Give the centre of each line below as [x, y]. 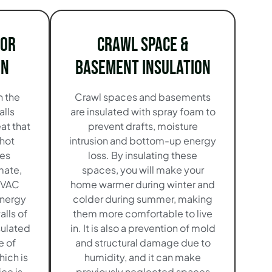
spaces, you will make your [143, 170]
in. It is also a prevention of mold [143, 228]
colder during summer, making [143, 199]
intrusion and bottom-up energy [143, 141]
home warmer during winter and [143, 185]
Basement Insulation [143, 69]
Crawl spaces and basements [143, 97]
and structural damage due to [143, 243]
